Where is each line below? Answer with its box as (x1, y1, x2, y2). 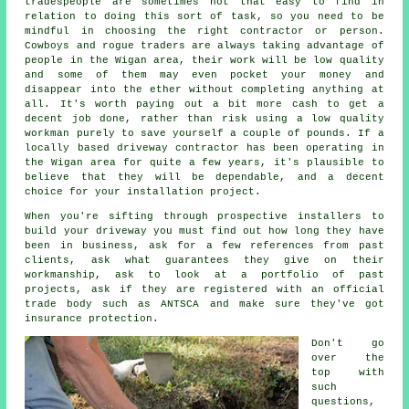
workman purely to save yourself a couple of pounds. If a (25, 128, 384, 140)
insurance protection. (25, 313, 160, 325)
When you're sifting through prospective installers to (25, 211, 384, 223)
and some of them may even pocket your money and (25, 69, 384, 81)
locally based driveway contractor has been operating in (25, 142, 384, 154)
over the (311, 352, 384, 364)
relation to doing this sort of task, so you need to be (25, 11, 384, 23)
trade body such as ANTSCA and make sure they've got (25, 299, 384, 310)
